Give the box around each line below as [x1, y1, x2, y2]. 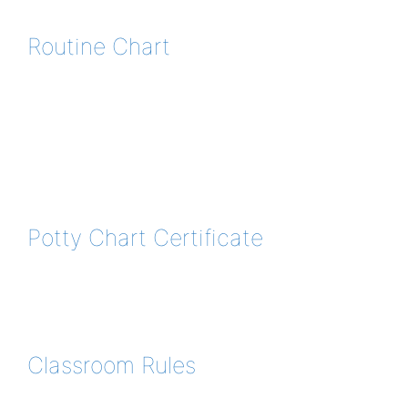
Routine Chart [27, 33, 170, 60]
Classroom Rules [27, 352, 196, 379]
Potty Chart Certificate [27, 224, 263, 251]
